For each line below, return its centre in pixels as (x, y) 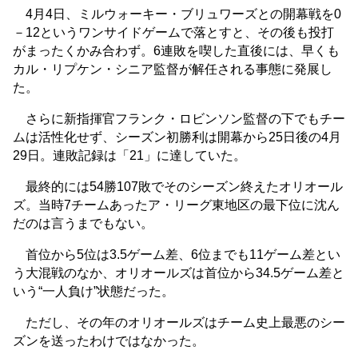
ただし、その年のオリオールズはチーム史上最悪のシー (179, 323)
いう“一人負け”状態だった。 (93, 292)
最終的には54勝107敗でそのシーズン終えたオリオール (178, 187)
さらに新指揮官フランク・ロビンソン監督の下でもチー (179, 119)
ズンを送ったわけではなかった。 (109, 341)
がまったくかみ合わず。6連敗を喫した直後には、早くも (176, 51)
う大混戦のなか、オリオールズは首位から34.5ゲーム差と (179, 273)
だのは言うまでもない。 (83, 224)
